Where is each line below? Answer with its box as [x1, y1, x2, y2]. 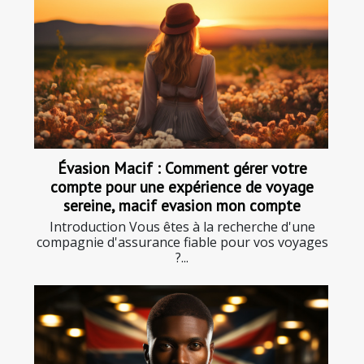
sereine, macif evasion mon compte [63, 195, 301, 215]
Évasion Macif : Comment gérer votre [57, 158, 307, 178]
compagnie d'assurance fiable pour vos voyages [36, 233, 328, 251]
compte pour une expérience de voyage [50, 176, 314, 197]
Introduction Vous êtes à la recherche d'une [49, 218, 315, 236]
